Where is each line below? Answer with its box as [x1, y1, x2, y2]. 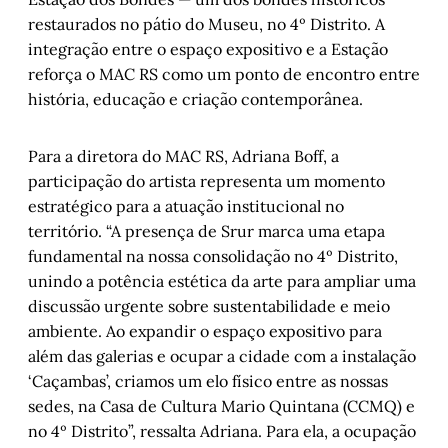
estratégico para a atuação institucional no [28, 196, 344, 217]
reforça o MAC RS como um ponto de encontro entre [28, 64, 420, 85]
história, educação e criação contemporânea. [28, 89, 363, 110]
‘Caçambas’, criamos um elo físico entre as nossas [28, 371, 388, 392]
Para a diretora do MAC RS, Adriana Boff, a [28, 146, 339, 167]
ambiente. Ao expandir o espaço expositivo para [28, 321, 382, 342]
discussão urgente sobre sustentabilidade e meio [28, 296, 390, 317]
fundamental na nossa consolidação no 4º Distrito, [28, 246, 398, 267]
